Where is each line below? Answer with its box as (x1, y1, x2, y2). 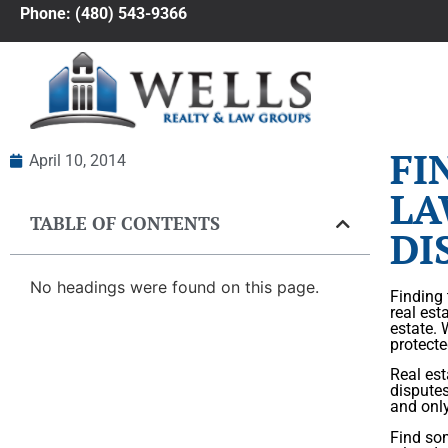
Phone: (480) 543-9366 (20, 3, 191, 23)
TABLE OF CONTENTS (30, 211, 220, 236)
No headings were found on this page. (30, 277, 319, 298)
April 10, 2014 (29, 151, 126, 171)
